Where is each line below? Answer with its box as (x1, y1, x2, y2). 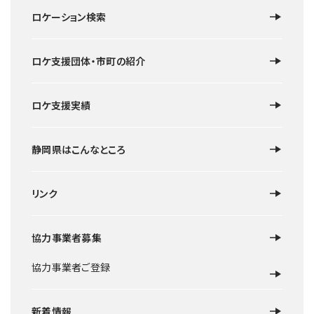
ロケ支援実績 (32, 98, 91, 113)
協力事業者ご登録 (32, 260, 111, 275)
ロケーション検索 (32, 10, 107, 25)
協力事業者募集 (32, 231, 102, 245)
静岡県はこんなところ (32, 142, 125, 157)
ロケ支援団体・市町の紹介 (32, 54, 146, 69)
